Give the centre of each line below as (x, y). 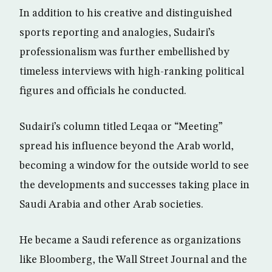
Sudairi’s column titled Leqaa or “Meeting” (121, 127)
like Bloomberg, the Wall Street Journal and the (133, 260)
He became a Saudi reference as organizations (130, 241)
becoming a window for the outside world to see (134, 166)
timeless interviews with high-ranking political (132, 72)
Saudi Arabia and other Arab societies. (111, 205)
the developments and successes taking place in (134, 185)
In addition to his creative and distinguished (126, 14)
